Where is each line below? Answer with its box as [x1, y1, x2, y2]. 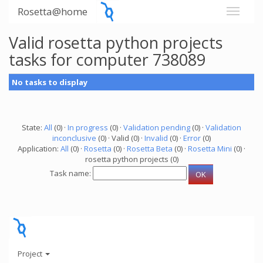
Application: [18, 143, 60, 154]
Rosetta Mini [188, 143, 232, 154]
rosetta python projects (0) [85, 154, 178, 164]
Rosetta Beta [127, 143, 173, 154]
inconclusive [52, 133, 96, 143]
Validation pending [123, 122, 190, 133]
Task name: [50, 168, 93, 179]
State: [22, 122, 44, 133]
